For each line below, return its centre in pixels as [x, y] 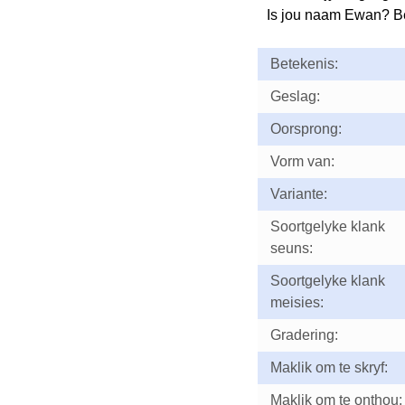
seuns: [291, 248]
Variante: [298, 194]
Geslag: [295, 96]
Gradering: [304, 335]
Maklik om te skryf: [329, 367]
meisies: [297, 302]
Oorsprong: [306, 129]
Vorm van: [302, 161]
